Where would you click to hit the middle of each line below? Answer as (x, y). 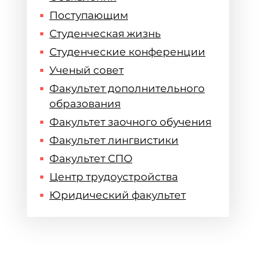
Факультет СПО (91, 158)
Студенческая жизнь (105, 34)
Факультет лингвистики (114, 140)
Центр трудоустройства (114, 177)
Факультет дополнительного (127, 88)
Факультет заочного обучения (130, 122)
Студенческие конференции (127, 52)
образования (85, 104)
